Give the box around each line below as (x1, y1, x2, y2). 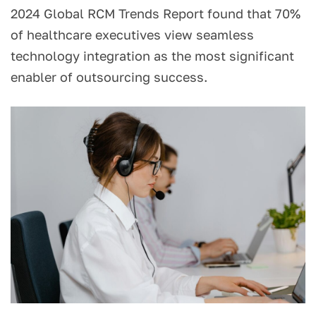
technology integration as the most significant (11, 48, 294, 64)
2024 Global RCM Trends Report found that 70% (11, 6, 300, 22)
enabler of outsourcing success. (11, 69, 207, 85)
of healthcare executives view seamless (11, 27, 254, 43)
